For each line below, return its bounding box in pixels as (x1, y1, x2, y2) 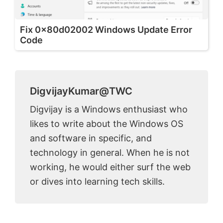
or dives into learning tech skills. (30, 176, 165, 187)
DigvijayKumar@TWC (30, 85, 132, 98)
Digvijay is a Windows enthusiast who (30, 104, 188, 115)
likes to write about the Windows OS (30, 118, 183, 129)
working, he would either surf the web (30, 162, 191, 173)
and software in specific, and (30, 133, 152, 144)
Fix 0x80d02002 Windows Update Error (20, 24, 192, 35)
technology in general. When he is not (30, 147, 190, 158)
